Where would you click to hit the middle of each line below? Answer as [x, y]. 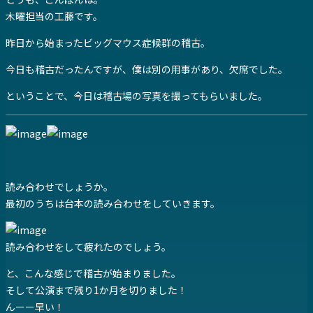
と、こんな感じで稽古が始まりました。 [93, 274]
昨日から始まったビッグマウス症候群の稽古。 [108, 43]
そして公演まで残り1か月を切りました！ [96, 290]
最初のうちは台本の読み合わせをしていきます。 [113, 204]
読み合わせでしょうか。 [59, 187]
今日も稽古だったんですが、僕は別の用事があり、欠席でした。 [147, 70]
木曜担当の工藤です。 [54, 16]
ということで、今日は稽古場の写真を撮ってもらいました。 [137, 96]
